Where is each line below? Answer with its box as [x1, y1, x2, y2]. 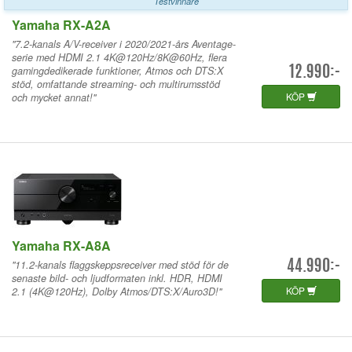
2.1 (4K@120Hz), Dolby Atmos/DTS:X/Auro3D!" [12, 284, 222, 299]
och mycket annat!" [12, 90, 96, 104]
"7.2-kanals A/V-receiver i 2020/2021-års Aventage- [12, 36, 236, 51]
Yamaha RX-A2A [12, 15, 111, 34]
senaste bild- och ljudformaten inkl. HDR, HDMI [12, 270, 222, 285]
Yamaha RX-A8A [12, 236, 111, 255]
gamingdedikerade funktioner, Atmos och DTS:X [12, 63, 223, 78]
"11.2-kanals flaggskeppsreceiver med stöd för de [12, 257, 229, 272]
